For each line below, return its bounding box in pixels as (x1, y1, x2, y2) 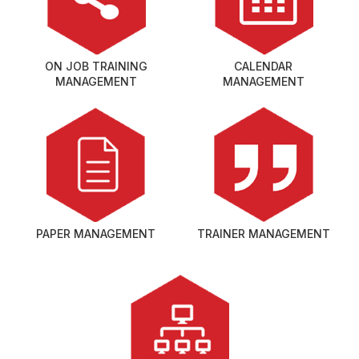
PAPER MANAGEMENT (36, 226, 155, 240)
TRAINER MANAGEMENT (196, 226, 330, 240)
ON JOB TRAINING (44, 58, 147, 73)
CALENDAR (234, 58, 292, 73)
